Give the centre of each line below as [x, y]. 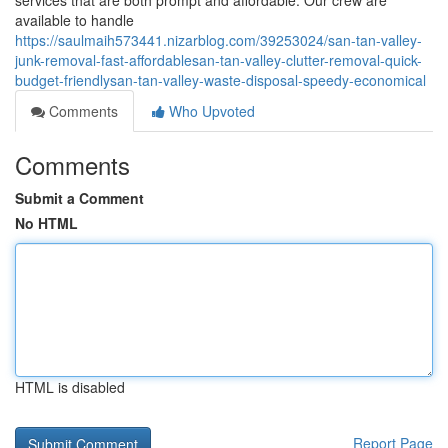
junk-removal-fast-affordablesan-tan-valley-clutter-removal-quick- [218, 60]
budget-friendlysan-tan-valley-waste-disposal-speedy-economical [220, 80]
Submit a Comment [79, 198]
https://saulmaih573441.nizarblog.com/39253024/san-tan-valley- [218, 40]
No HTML [46, 223]
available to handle [74, 20]
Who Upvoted [210, 111]
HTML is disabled [70, 387]
